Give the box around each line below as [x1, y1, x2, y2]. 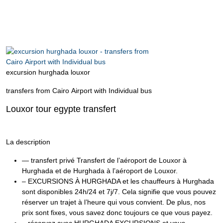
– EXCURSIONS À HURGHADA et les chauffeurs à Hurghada [22, 177, 214, 186]
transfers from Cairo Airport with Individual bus [6, 87, 154, 95]
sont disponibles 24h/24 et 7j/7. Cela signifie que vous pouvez [22, 188, 216, 196]
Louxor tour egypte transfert [6, 104, 116, 114]
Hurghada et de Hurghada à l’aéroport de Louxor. [22, 167, 178, 175]
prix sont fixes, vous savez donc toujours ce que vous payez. [22, 209, 213, 217]
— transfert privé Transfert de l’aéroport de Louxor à [22, 156, 187, 165]
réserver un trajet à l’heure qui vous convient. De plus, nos [22, 198, 206, 207]
